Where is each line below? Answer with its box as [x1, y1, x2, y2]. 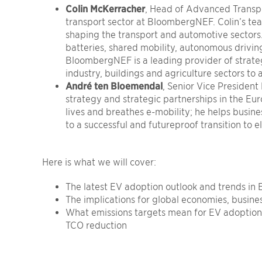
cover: [130, 156, 156, 168]
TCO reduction [65, 219, 127, 231]
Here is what [42, 156, 98, 168]
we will [98, 156, 130, 168]
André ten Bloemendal [65, 80, 163, 92]
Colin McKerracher [65, 3, 145, 15]
